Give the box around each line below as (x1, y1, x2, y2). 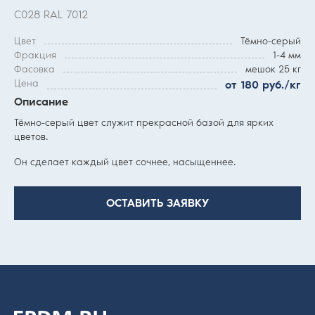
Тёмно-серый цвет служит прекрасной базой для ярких (14, 117, 274, 129)
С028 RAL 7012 (14, 8, 88, 22)
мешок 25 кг (245, 63, 301, 76)
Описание (14, 95, 68, 109)
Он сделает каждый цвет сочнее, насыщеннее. (14, 156, 236, 169)
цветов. (14, 131, 48, 143)
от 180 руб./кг (225, 78, 301, 92)
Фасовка (14, 63, 55, 76)
